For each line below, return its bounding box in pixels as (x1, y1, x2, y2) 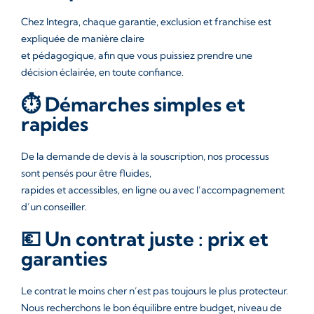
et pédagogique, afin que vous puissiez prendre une (21, 49, 252, 62)
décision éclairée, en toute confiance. (21, 66, 184, 78)
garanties (21, 246, 107, 271)
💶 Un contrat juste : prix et (21, 226, 268, 251)
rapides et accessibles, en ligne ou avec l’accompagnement (21, 184, 285, 196)
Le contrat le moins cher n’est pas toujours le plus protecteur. (21, 285, 288, 297)
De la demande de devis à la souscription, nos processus (21, 150, 269, 163)
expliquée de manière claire (21, 32, 144, 45)
